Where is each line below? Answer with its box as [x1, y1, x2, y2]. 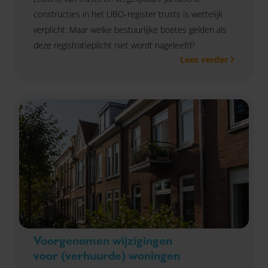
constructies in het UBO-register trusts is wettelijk [33, 8, 223, 20]
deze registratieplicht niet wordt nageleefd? [33, 39, 195, 51]
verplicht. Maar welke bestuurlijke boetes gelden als [33, 24, 227, 36]
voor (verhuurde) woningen [33, 248, 180, 263]
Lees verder [180, 54, 228, 66]
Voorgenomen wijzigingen [33, 233, 172, 248]
